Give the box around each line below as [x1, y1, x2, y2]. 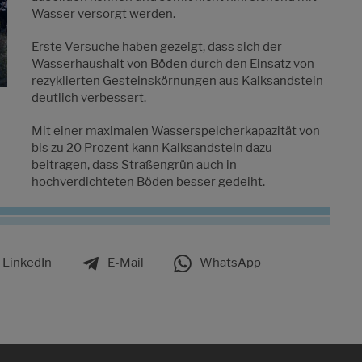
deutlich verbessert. [32, 90, 146, 105]
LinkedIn [2, 255, 52, 270]
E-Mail [107, 255, 144, 270]
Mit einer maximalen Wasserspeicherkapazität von [32, 123, 320, 138]
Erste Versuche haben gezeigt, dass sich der [32, 39, 282, 54]
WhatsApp [200, 255, 261, 270]
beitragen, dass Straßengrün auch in [32, 157, 237, 172]
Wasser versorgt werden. [32, 6, 175, 21]
